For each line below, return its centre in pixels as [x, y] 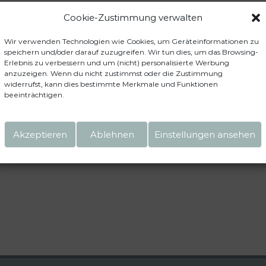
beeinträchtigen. [34, 95]
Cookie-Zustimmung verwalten [133, 18]
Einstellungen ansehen [205, 134]
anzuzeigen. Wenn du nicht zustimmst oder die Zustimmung [113, 73]
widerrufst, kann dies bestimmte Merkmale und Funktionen [111, 84]
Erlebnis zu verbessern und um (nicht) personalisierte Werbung [117, 63]
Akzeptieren [40, 134]
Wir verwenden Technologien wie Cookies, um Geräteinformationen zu [132, 41]
